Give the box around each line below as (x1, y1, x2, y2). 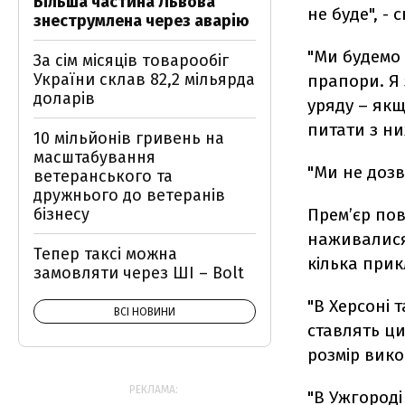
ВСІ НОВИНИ (114, 306, 175, 318)
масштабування (33, 147, 155, 167)
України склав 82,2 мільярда (33, 70, 255, 89)
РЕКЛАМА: (129, 383, 178, 396)
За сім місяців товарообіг (33, 51, 229, 71)
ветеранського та (33, 166, 173, 186)
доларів (33, 89, 95, 108)
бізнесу (33, 204, 89, 224)
